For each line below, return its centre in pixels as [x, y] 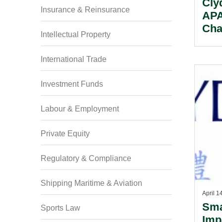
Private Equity [65, 134]
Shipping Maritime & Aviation [91, 183]
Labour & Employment [80, 109]
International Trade [74, 59]
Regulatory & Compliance [86, 158]
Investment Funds [72, 84]
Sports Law [60, 208]
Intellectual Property [76, 34]
